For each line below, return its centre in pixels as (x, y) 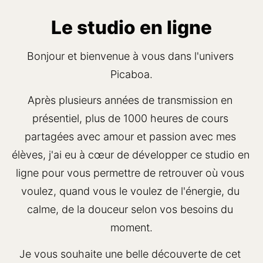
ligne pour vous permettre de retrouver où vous (130, 173)
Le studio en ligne (131, 27)
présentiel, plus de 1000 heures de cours (130, 118)
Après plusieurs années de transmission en (130, 100)
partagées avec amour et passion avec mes (130, 136)
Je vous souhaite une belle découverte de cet (130, 254)
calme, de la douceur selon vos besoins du (130, 209)
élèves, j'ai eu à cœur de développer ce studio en (131, 155)
